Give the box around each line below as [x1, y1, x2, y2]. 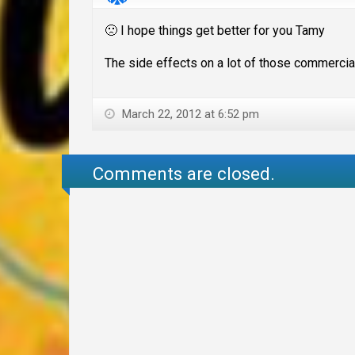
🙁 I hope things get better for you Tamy [105, 23, 325, 39]
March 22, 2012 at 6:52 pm [119, 107, 259, 122]
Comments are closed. [93, 162, 276, 184]
